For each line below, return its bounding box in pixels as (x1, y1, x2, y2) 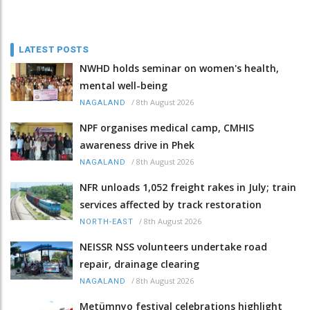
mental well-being (80, 79, 167, 93)
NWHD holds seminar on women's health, (80, 62, 279, 75)
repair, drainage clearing (80, 257, 199, 271)
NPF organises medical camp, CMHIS (80, 121, 254, 135)
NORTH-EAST (80, 217, 134, 227)
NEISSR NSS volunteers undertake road (80, 240, 267, 254)
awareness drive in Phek (80, 138, 194, 152)
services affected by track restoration (80, 198, 262, 212)
